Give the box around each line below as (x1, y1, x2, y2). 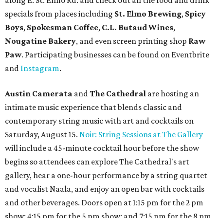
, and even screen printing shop (76, 36, 188, 46)
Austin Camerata (5, 89, 74, 99)
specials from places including (5, 9, 114, 19)
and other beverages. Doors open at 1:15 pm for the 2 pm (5, 198, 203, 208)
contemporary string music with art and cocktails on (5, 116, 194, 126)
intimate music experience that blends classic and (5, 102, 182, 112)
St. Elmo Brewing (114, 9, 182, 19)
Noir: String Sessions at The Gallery (79, 129, 203, 140)
